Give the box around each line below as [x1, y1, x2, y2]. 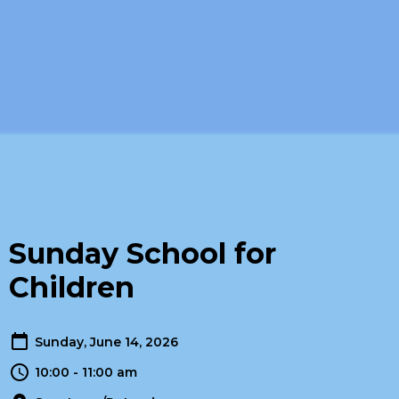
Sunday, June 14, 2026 [35, 333, 178, 350]
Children [9, 270, 134, 305]
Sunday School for [9, 236, 276, 272]
